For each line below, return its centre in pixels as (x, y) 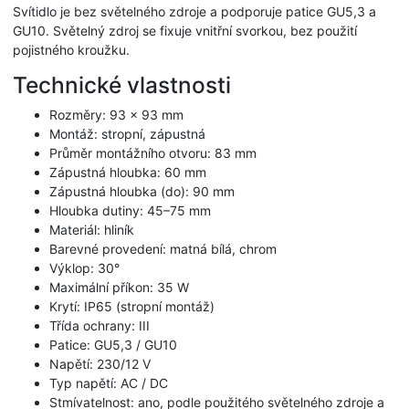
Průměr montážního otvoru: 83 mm (153, 153)
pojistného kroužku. (71, 50)
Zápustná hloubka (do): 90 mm (142, 192)
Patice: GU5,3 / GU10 (113, 345)
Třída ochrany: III (100, 326)
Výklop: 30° (84, 268)
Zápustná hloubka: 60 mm (128, 173)
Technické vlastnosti (122, 85)
